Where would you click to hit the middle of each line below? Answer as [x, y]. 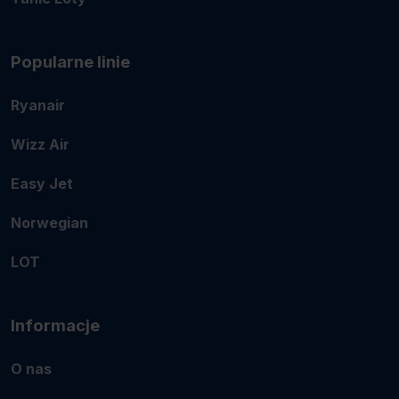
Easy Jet [42, 183]
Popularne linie [70, 62]
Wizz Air [40, 144]
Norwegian [49, 223]
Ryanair [38, 105]
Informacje [55, 326]
